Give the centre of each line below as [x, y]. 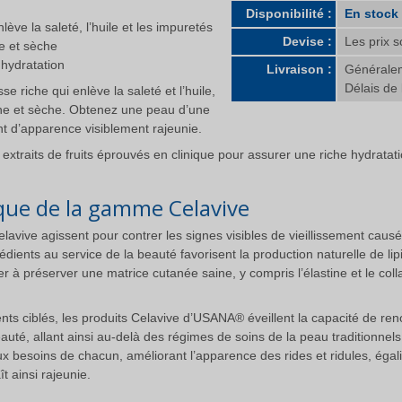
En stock [371, 13]
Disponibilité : [289, 13]
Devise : [307, 41]
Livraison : [299, 69]
